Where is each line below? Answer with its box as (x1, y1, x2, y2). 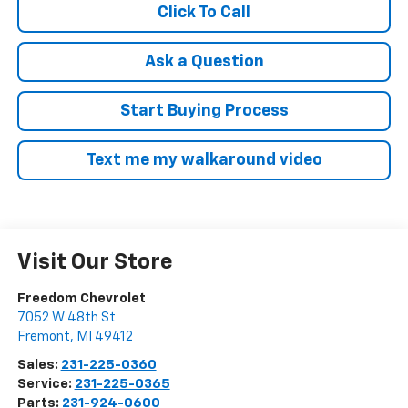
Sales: (16, 358, 61, 372)
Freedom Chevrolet (16, 291, 146, 306)
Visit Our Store (16, 251, 173, 274)
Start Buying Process (119, 103, 289, 120)
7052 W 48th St (16, 311, 116, 325)
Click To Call (158, 5, 250, 22)
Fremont (16, 330, 70, 344)
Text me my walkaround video (86, 152, 322, 169)
